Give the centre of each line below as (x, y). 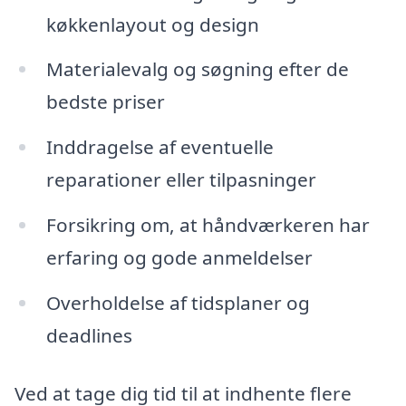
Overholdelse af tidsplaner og (178, 302)
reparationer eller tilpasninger (181, 180)
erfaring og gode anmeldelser (179, 258)
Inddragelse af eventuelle (159, 147)
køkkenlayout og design (152, 24)
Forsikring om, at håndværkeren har (208, 225)
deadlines (89, 335)
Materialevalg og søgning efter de (197, 69)
